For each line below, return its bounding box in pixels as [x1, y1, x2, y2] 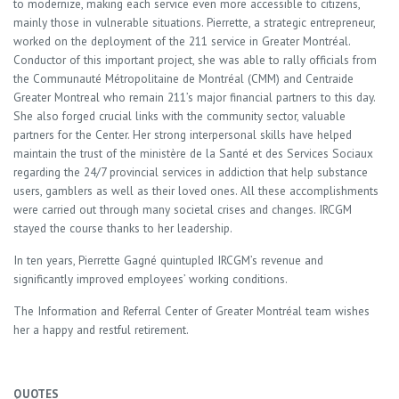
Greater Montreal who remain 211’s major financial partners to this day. [13, 89, 375, 105]
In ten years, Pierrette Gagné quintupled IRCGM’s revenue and [13, 252, 323, 268]
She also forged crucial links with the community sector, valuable [13, 108, 346, 124]
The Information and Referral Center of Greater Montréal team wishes [13, 303, 370, 319]
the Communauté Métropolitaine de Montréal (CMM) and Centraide [13, 70, 354, 86]
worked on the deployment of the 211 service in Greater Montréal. [13, 33, 350, 49]
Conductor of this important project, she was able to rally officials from [13, 52, 377, 68]
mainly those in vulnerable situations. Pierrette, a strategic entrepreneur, [13, 14, 375, 30]
